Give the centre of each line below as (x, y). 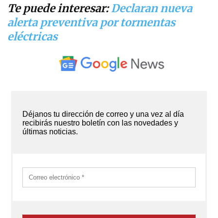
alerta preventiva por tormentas (91, 22)
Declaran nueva (152, 8)
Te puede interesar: (59, 8)
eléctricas (32, 36)
